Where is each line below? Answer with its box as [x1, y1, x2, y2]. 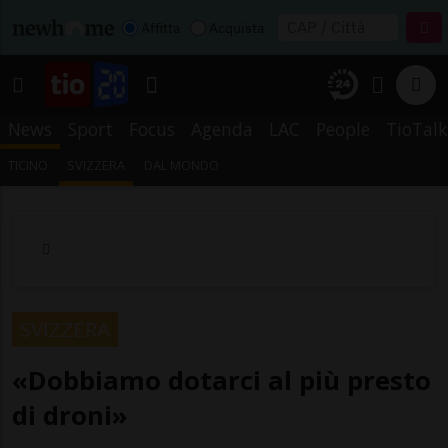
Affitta [141, 18, 180, 37]
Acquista [209, 18, 264, 37]
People [316, 117, 370, 141]
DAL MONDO [144, 156, 220, 174]
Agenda [191, 117, 253, 141]
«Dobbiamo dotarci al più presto [12, 362, 431, 398]
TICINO [8, 156, 48, 174]
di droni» [12, 397, 128, 433]
